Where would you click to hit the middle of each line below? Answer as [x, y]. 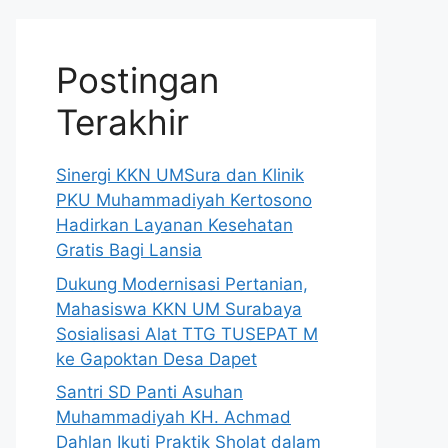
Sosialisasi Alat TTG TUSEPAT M [187, 333]
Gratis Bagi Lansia [129, 250]
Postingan [137, 80]
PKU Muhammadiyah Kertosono [184, 200]
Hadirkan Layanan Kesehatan [174, 225]
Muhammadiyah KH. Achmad [173, 417]
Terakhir [122, 122]
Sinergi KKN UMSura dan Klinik [180, 175]
